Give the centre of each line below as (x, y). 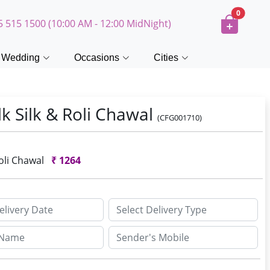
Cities (166, 58)
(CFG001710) (180, 118)
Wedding (20, 58)
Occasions (97, 58)
